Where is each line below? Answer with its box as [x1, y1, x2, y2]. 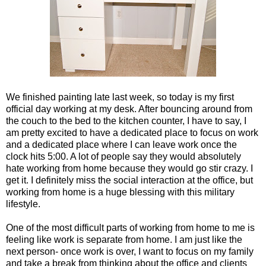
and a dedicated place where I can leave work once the [6, 139, 237, 150]
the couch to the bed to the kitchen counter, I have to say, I [6, 115, 246, 126]
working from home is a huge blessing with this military [6, 186, 235, 197]
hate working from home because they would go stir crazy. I [6, 163, 253, 173]
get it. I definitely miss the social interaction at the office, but [6, 175, 253, 185]
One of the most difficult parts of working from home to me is [6, 222, 255, 233]
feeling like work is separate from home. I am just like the [6, 234, 242, 245]
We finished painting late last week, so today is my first [6, 91, 234, 102]
